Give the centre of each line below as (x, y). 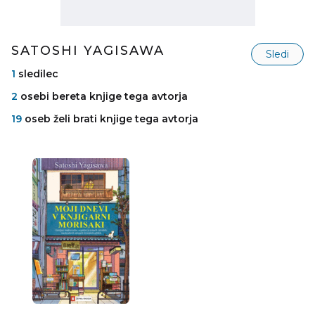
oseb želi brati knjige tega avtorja (110, 119)
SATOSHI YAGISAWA (88, 51)
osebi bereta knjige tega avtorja (103, 97)
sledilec (37, 74)
